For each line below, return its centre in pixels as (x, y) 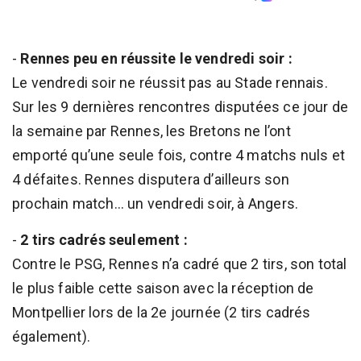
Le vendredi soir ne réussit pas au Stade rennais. (170, 82)
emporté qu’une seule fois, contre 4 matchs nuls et (178, 155)
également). (51, 336)
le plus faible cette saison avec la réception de (163, 288)
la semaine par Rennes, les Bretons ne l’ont (151, 131)
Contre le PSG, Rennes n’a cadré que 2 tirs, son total (180, 263)
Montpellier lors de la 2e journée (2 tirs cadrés (162, 312)
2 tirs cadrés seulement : (104, 239)
